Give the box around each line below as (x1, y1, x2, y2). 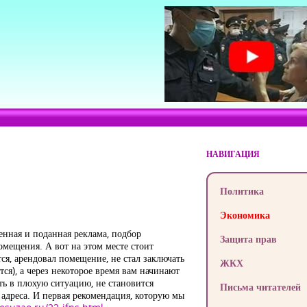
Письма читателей (219, 280, 301, 293)
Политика (219, 184, 264, 197)
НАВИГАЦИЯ (206, 148, 260, 160)
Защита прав (219, 232, 277, 245)
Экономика (219, 208, 270, 221)
